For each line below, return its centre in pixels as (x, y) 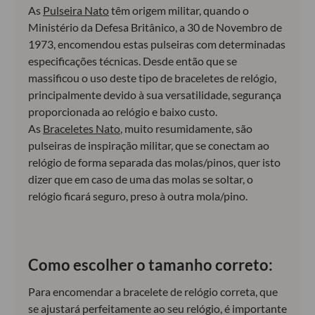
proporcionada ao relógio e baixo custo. (123, 111)
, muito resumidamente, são (186, 128)
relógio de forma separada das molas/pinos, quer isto (154, 162)
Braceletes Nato (82, 128)
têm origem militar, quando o (179, 10)
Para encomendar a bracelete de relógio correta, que (153, 291)
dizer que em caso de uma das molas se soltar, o (141, 179)
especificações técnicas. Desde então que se (133, 61)
